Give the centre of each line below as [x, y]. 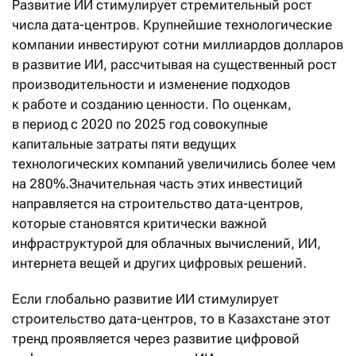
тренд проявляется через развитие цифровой [156, 338]
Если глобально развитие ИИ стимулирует [145, 298]
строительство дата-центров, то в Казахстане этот [171, 318]
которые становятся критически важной [139, 223]
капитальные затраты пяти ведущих [124, 143]
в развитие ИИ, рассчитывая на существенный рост [174, 64]
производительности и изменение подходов [151, 84]
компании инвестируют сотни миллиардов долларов [178, 44]
